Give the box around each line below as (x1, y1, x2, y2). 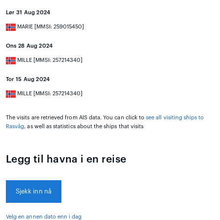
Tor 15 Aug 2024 (6, 77, 50, 82)
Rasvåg (6, 124, 25, 130)
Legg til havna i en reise (6, 154, 127, 165)
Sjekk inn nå (16, 188, 52, 195)
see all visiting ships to (146, 115, 204, 121)
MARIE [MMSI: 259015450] (16, 24, 84, 30)
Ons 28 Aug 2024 (6, 43, 53, 49)
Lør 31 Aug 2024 (6, 10, 51, 16)
